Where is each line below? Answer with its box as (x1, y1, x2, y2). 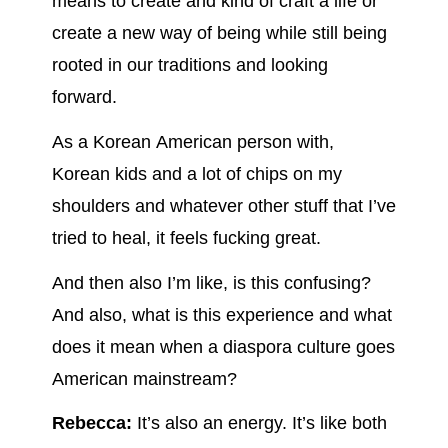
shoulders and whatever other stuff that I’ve (51, 196, 396, 217)
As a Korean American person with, (51, 132, 334, 153)
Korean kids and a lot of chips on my (51, 164, 342, 185)
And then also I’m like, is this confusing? (51, 272, 371, 293)
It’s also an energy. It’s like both (131, 413, 387, 434)
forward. (51, 87, 117, 108)
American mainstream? (51, 368, 242, 389)
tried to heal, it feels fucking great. (51, 228, 321, 249)
